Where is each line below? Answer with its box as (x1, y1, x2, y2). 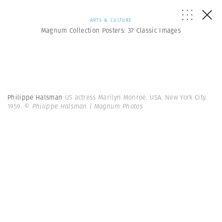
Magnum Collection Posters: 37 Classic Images (41, 26, 181, 35)
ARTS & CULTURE (90, 17, 132, 23)
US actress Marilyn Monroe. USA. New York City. (64, 93, 207, 102)
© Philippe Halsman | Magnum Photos (24, 102, 143, 111)
